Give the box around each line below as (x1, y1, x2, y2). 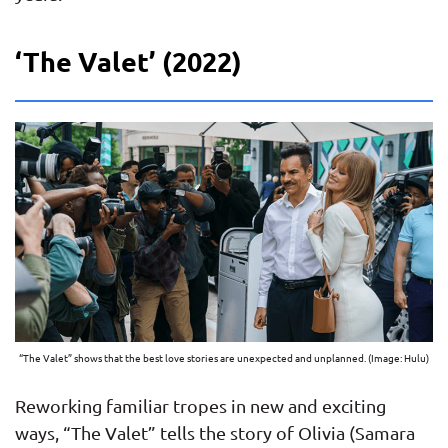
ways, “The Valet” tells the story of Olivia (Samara (15, 421, 415, 443)
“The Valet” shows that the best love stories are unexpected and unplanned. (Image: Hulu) (19, 349, 429, 365)
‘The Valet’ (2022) (15, 43, 242, 78)
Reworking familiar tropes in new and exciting (15, 394, 386, 416)
